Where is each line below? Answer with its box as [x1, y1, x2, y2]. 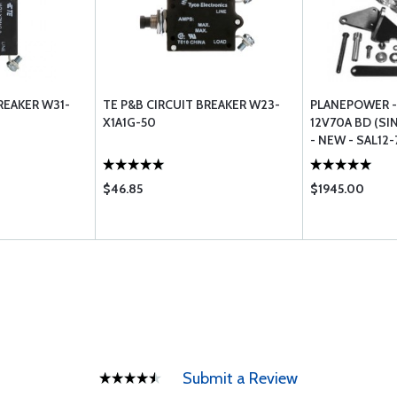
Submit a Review [183, 369, 298, 388]
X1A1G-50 [103, 114, 156, 130]
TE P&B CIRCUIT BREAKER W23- [103, 97, 280, 113]
